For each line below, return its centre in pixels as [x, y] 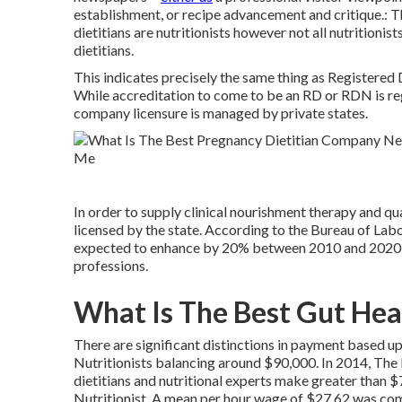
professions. [111, 265]
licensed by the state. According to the [192, 229]
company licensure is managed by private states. [221, 113]
